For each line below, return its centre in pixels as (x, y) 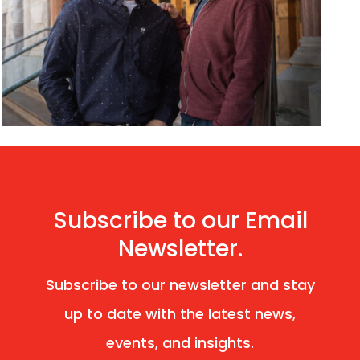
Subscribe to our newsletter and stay (180, 285)
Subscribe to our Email (180, 221)
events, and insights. (180, 343)
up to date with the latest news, (180, 314)
